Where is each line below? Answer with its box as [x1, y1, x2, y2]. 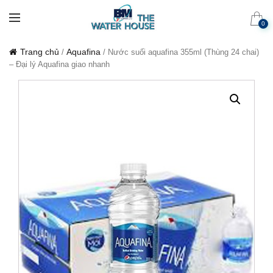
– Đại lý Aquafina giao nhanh [9, 60, 110, 69]
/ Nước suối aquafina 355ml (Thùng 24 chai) [101, 48, 259, 57]
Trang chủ [20, 47, 59, 57]
